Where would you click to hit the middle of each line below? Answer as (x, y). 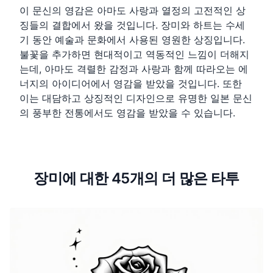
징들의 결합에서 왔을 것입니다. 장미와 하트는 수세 (132, 25)
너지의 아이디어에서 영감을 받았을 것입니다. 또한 (131, 84)
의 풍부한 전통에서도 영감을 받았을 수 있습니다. (127, 113)
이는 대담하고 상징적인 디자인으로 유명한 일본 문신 (136, 98)
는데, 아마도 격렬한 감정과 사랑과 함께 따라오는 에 (134, 69)
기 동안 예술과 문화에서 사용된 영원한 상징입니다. (132, 40)
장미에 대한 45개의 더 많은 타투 (136, 179)
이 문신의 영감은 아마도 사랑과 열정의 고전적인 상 (133, 11)
